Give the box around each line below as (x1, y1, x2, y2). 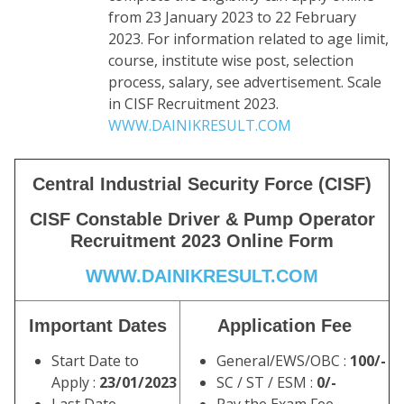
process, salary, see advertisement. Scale (108, 72, 381, 92)
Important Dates (28, 316, 167, 335)
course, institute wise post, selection (108, 50, 353, 70)
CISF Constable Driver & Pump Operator (29, 209, 375, 229)
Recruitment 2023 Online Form (70, 231, 334, 251)
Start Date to (51, 351, 139, 371)
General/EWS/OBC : (216, 351, 350, 371)
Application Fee (217, 316, 352, 335)
